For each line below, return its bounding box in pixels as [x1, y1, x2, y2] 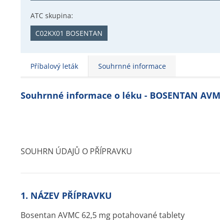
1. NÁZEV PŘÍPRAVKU [21, 190, 112, 201]
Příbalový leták [30, 61, 78, 71]
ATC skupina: [30, 11, 73, 20]
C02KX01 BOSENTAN [35, 28, 103, 38]
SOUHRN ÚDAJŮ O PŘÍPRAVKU [21, 146, 132, 157]
